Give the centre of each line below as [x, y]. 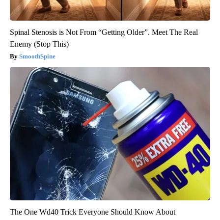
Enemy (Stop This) [39, 44]
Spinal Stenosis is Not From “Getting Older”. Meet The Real [104, 32]
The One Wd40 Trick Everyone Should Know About [93, 212]
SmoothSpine [37, 56]
